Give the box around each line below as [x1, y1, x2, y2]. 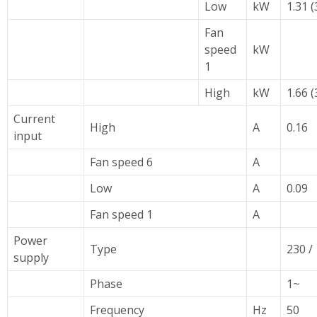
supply [13, 250, 49, 265]
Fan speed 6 [90, 154, 153, 170]
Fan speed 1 [90, 207, 153, 222]
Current [13, 111, 55, 127]
